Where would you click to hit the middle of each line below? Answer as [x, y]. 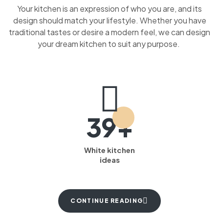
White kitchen [109, 150]
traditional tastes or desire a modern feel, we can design [109, 32]
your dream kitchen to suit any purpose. [109, 44]
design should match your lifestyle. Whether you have [109, 20]
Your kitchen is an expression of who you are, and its [109, 9]
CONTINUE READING [107, 201]
